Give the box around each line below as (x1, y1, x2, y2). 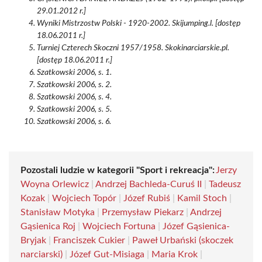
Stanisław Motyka (20, 208, 95, 217)
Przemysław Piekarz (102, 208, 184, 217)
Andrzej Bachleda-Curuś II (95, 180, 202, 189)
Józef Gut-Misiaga (70, 250, 144, 259)
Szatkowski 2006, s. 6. (37, 118, 111, 126)
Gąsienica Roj (20, 222, 75, 231)
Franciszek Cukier (53, 236, 125, 245)
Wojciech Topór (52, 194, 116, 203)
